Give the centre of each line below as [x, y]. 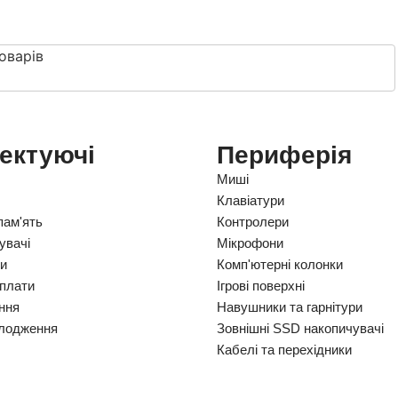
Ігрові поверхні [260, 286]
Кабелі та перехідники [284, 350]
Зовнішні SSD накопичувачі [300, 329]
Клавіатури [250, 201]
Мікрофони [250, 243]
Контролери [252, 222]
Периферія [284, 155]
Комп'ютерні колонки [279, 265]
